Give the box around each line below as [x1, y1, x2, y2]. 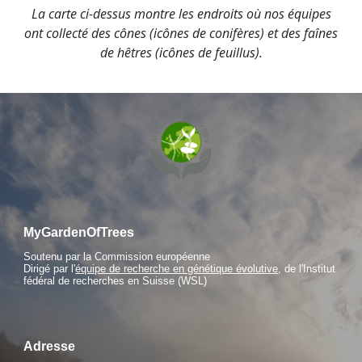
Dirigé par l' [23, 263, 76, 276]
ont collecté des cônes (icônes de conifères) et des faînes [24, 23, 338, 42]
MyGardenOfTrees [23, 225, 135, 239]
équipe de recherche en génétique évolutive [75, 263, 279, 276]
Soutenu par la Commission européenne [23, 250, 211, 263]
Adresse [23, 339, 76, 354]
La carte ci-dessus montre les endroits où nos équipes [31, 4, 331, 23]
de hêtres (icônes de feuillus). [99, 43, 263, 61]
